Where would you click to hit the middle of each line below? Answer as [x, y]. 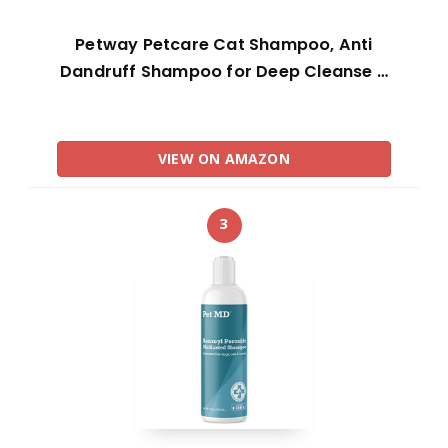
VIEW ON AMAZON [224, 159]
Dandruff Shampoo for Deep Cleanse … [223, 72]
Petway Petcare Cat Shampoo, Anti [224, 45]
